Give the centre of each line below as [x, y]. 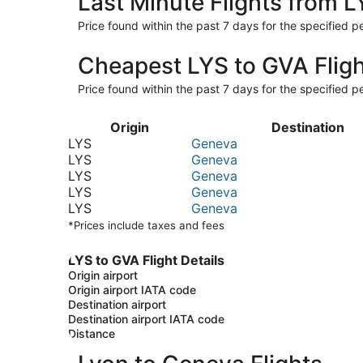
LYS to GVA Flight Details [146, 260]
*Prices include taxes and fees [146, 225]
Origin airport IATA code [132, 290]
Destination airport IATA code [146, 319]
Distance [92, 333]
